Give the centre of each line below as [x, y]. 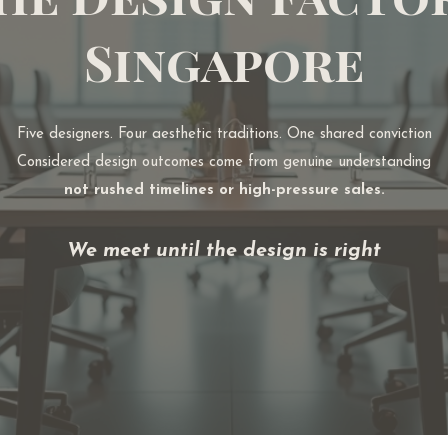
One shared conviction [359, 134]
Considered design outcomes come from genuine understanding [224, 162]
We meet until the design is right [224, 251]
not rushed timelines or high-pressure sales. [224, 190]
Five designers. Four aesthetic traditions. [151, 134]
